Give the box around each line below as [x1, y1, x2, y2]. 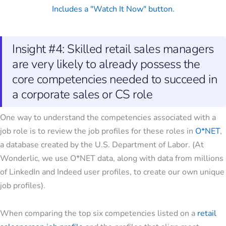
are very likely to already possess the [12, 56, 200, 73]
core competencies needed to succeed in [12, 71, 217, 88]
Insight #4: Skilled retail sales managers [12, 41, 214, 58]
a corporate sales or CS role [12, 86, 152, 103]
